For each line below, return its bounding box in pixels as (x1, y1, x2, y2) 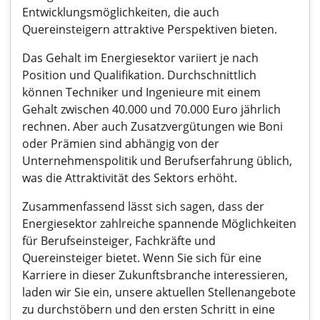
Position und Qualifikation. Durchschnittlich (22, 67, 256, 83)
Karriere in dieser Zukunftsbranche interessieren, (22, 267, 288, 283)
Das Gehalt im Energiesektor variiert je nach (22, 50, 259, 66)
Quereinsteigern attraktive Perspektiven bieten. (22, 21, 277, 37)
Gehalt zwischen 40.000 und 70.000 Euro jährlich (22, 101, 281, 117)
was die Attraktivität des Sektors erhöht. (22, 170, 237, 186)
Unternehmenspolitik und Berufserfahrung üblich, (22, 153, 292, 169)
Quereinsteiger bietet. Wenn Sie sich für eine (22, 250, 261, 266)
